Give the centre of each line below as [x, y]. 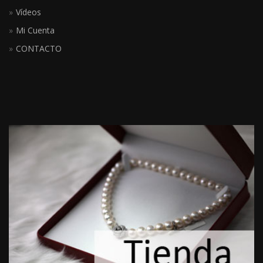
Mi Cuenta [35, 31]
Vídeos [28, 12]
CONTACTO [39, 49]
